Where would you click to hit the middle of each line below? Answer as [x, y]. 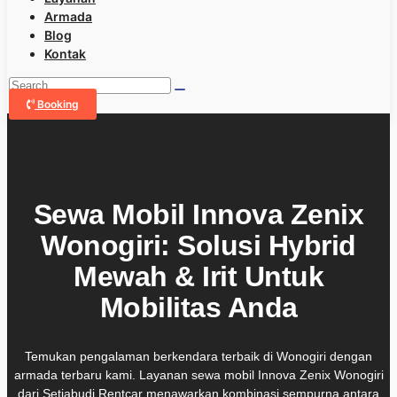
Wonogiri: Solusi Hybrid [198, 246]
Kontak [65, 54]
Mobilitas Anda [198, 308]
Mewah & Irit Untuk [198, 277]
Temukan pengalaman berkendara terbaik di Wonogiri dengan [198, 356]
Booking [58, 105]
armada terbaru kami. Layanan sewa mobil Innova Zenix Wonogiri [198, 374]
